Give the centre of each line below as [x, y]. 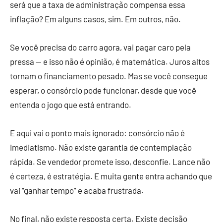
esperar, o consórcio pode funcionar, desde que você [103, 90]
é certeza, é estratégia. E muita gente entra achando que [111, 176]
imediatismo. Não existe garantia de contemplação [101, 147]
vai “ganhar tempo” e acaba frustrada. [77, 191]
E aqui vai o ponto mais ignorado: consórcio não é [97, 133]
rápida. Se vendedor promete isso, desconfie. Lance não [110, 162]
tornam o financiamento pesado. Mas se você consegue [109, 76]
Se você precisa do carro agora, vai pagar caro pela [100, 47]
